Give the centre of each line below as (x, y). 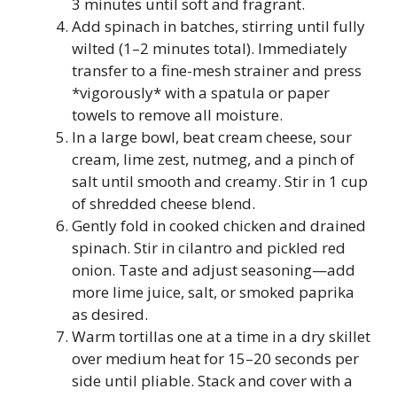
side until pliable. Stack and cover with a (212, 381)
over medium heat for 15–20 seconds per (215, 358)
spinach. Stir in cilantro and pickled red (209, 248)
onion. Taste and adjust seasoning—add (214, 270)
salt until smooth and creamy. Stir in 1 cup (220, 181)
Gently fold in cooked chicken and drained (219, 226)
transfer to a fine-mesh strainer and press (217, 70)
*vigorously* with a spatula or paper (201, 93)
